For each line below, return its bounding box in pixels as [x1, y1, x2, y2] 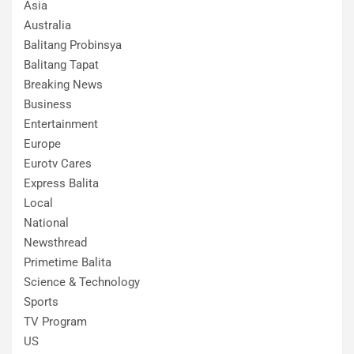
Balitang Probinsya [24, 37, 122, 52]
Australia [24, 17, 71, 32]
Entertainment [24, 116, 98, 131]
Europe [24, 136, 61, 151]
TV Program [24, 314, 87, 329]
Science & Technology [24, 274, 140, 289]
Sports [24, 294, 58, 309]
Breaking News [24, 77, 103, 92]
